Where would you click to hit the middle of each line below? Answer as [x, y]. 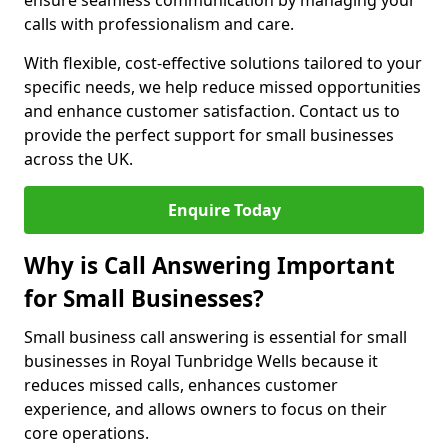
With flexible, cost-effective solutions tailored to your [223, 63]
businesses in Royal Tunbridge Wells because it [201, 361]
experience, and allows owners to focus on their [205, 409]
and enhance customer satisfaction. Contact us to [212, 111]
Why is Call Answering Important [209, 265]
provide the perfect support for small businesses [209, 135]
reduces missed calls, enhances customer [181, 385]
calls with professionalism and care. [159, 24]
